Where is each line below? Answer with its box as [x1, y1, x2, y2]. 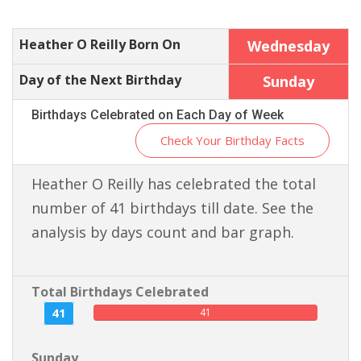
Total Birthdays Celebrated [31, 283, 209, 301]
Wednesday [247, 36, 330, 56]
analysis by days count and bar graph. [31, 222, 294, 242]
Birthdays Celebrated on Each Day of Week [31, 107, 284, 122]
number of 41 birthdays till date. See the [31, 198, 313, 218]
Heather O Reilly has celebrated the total [31, 174, 316, 193]
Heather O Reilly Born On [19, 35, 180, 53]
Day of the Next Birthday [19, 71, 181, 89]
